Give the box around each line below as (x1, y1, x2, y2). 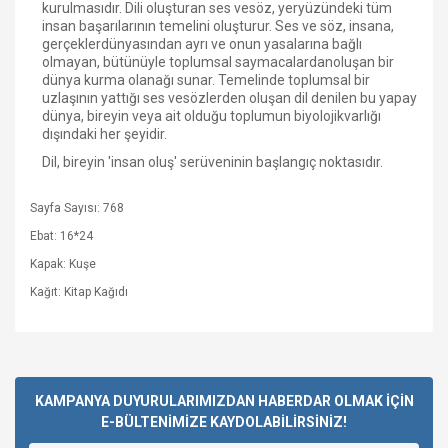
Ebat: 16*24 (30, 229, 93, 243)
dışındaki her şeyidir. (42, 126, 167, 142)
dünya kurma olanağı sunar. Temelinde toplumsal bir (42, 72, 370, 88)
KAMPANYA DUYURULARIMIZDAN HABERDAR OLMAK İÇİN (34, 393, 414, 409)
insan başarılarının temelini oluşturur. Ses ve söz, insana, (42, 18, 394, 34)
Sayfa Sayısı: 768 (30, 201, 124, 215)
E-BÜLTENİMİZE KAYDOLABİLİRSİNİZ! (101, 414, 347, 430)
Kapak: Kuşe (30, 257, 96, 271)
